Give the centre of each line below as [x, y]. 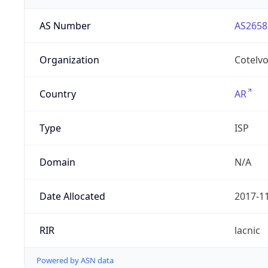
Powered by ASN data [75, 261]
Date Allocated [72, 197]
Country [57, 94]
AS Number [65, 26]
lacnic [247, 231]
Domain [57, 162]
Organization [69, 60]
